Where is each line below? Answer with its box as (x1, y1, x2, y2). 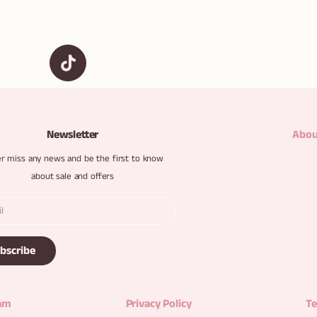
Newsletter (46, 126, 99, 143)
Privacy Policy (125, 296, 192, 313)
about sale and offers (31, 169, 115, 183)
